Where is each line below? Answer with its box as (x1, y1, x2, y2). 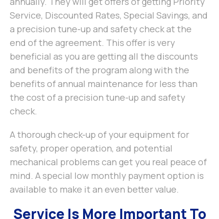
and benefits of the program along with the (10, 64, 189, 76)
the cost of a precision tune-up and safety (10, 91, 185, 104)
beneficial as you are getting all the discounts (10, 50, 198, 63)
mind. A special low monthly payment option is (10, 170, 204, 182)
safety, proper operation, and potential (10, 142, 173, 154)
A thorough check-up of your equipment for (10, 129, 189, 141)
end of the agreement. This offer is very (10, 37, 175, 49)
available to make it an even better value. (10, 183, 179, 196)
